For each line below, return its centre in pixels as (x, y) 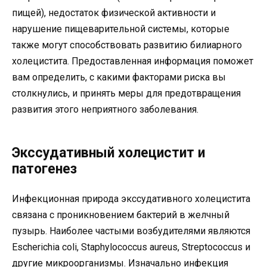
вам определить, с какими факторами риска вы (119, 77)
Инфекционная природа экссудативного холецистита (131, 199)
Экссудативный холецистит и (108, 153)
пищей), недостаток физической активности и (114, 13)
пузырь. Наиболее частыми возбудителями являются (131, 231)
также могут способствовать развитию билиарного (127, 45)
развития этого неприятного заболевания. (105, 110)
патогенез (44, 169)
